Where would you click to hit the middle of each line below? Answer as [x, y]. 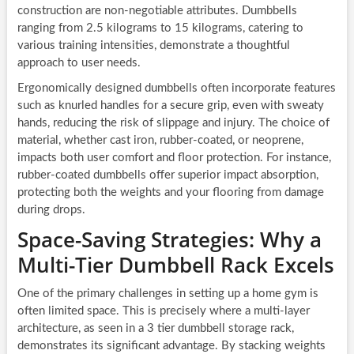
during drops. [51, 210]
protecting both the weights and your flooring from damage [170, 193]
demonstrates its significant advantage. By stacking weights [171, 346]
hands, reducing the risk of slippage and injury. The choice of [173, 123]
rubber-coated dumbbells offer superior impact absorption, [168, 175]
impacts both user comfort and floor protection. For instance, [174, 158]
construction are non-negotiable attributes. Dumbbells [157, 11]
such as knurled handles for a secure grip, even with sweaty [170, 106]
